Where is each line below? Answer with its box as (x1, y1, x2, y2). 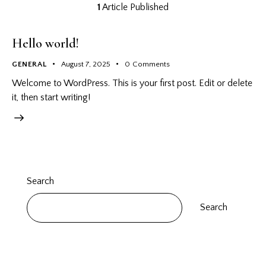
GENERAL (12, 60, 47, 68)
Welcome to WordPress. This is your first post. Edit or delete (12, 77, 252, 88)
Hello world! (12, 35, 79, 51)
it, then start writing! (12, 91, 90, 103)
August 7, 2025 (61, 60, 110, 68)
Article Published (100, 1, 169, 12)
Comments (132, 60, 170, 68)
